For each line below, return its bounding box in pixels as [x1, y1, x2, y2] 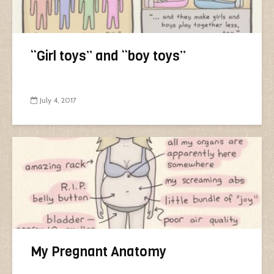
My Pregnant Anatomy [31, 242, 166, 261]
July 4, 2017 [40, 95, 76, 105]
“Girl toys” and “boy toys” [31, 46, 186, 65]
